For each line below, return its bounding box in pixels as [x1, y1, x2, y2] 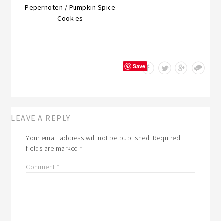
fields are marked [26, 144, 80, 153]
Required [153, 133, 181, 142]
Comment [26, 162, 57, 171]
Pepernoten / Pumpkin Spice [25, 2, 116, 12]
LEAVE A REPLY [11, 112, 71, 123]
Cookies [57, 13, 83, 23]
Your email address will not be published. [26, 133, 151, 142]
